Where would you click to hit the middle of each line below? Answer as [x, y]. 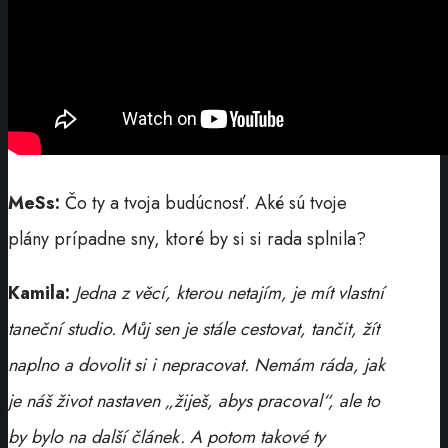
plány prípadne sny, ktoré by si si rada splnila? [187, 238]
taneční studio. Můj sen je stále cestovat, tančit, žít [193, 328]
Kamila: [39, 292]
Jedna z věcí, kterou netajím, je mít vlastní [229, 292]
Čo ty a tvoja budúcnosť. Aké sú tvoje [206, 202]
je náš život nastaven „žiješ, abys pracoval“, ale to [194, 400]
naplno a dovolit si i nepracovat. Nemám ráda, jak [196, 364]
